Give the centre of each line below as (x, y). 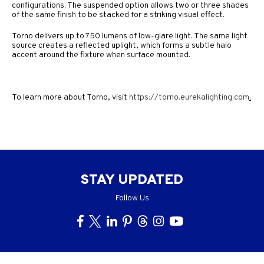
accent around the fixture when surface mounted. (101, 55)
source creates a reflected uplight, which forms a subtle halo (122, 46)
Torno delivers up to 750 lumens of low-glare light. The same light (130, 36)
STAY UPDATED (132, 181)
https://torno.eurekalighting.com (189, 98)
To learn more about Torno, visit (70, 98)
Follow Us (132, 198)
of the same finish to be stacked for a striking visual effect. (118, 15)
